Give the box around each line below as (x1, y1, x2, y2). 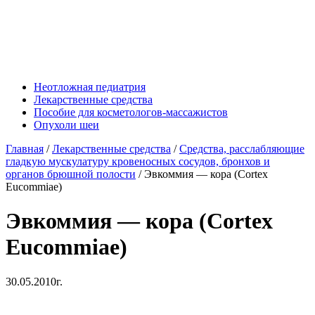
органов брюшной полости (6, 168, 136, 180)
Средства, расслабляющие (179, 143, 304, 155)
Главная (6, 143, 44, 155)
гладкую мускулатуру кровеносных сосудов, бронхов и (6, 155, 270, 167)
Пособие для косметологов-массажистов (34, 106, 228, 118)
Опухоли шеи (34, 119, 99, 131)
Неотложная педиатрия (34, 81, 146, 93)
